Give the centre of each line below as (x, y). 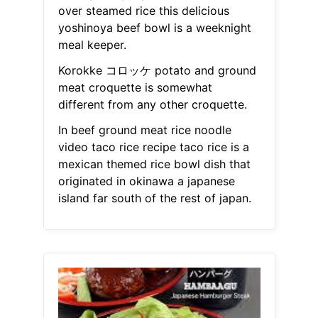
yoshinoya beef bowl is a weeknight (154, 28)
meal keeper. (92, 45)
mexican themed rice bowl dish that (154, 164)
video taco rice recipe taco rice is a (153, 147)
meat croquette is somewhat (135, 88)
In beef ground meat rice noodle (144, 130)
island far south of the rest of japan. (154, 198)
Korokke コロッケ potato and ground (157, 71)
